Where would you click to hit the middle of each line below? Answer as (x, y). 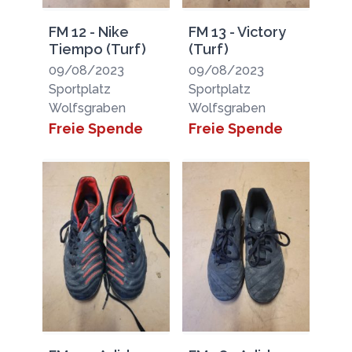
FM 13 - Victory (237, 32)
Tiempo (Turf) (97, 49)
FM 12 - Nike (88, 32)
